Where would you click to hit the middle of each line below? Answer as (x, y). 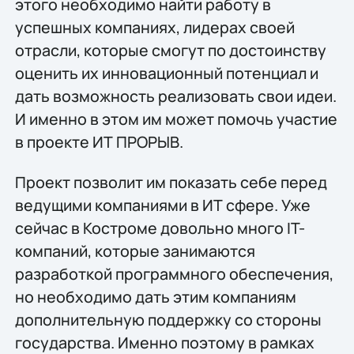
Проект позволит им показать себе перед (171, 182)
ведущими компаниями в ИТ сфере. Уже (162, 205)
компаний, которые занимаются (135, 250)
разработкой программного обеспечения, (174, 273)
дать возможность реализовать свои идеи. (175, 96)
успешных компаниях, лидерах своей (154, 27)
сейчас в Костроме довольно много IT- (160, 228)
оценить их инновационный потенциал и (166, 73)
